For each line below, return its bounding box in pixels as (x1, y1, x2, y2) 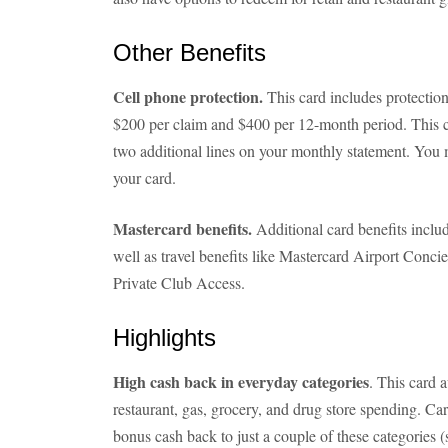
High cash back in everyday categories (113, 370, 369, 393)
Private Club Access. (113, 272, 245, 293)
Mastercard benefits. (113, 217, 252, 240)
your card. (113, 167, 176, 188)
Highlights (113, 324, 216, 351)
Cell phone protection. (113, 85, 263, 108)
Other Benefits (113, 39, 266, 66)
